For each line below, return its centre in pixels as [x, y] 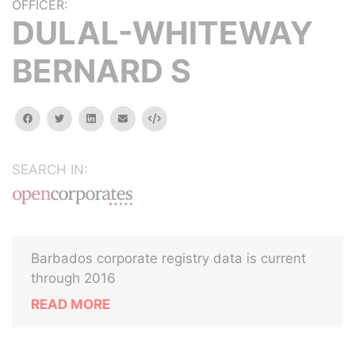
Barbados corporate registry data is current [168, 258]
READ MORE [71, 304]
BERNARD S [101, 71]
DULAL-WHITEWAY [162, 33]
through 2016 [73, 278]
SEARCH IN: [50, 170]
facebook [55, 118]
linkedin [113, 118]
